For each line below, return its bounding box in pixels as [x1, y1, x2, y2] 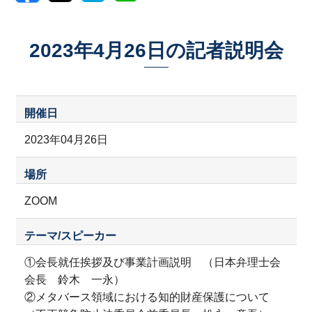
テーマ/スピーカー [24, 229, 116, 242]
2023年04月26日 [24, 133, 108, 146]
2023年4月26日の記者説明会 [29, 39, 283, 61]
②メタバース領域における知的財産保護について [24, 290, 281, 303]
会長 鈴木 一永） [24, 273, 125, 286]
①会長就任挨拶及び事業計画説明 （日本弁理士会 [24, 256, 281, 268]
